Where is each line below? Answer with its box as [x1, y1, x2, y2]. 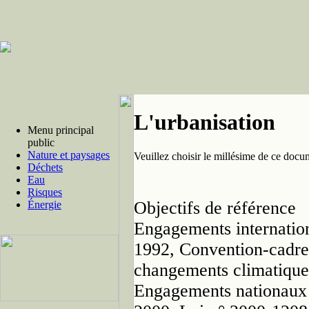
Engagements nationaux [134, 280, 307, 301]
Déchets [28, 161, 63, 173]
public [28, 137, 54, 148]
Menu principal [28, 124, 94, 136]
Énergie [28, 199, 61, 210]
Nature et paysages [28, 149, 110, 161]
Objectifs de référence [134, 197, 296, 218]
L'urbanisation [134, 110, 275, 135]
